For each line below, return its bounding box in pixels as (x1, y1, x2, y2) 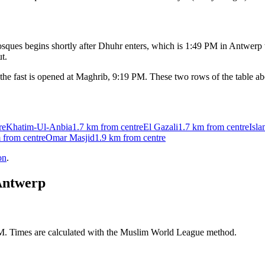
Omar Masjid (46, 132, 95, 143)
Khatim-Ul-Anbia (6, 122, 72, 132)
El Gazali (143, 122, 178, 132)
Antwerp (229, 41, 262, 51)
